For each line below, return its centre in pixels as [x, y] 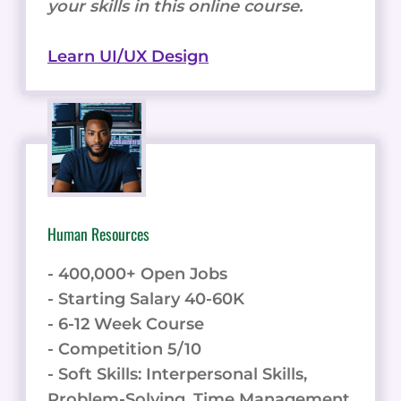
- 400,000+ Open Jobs [137, 273]
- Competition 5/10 [124, 349]
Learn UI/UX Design [128, 56]
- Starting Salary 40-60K [146, 299]
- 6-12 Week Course [126, 324]
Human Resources [98, 233]
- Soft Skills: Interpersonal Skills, [177, 374]
